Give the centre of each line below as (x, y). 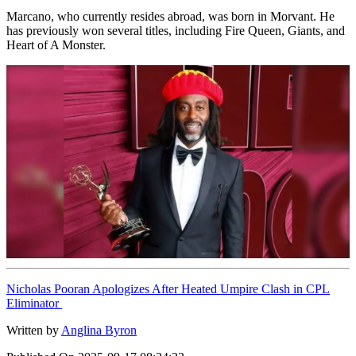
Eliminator (34, 303)
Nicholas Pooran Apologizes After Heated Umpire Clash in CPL (168, 288)
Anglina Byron (99, 330)
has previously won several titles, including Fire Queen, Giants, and (176, 30)
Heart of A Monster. (56, 44)
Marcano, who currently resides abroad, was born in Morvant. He (170, 16)
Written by (33, 330)
